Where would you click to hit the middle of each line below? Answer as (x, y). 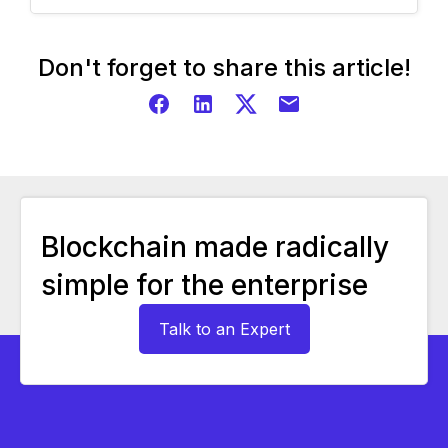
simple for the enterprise (204, 284)
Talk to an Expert (224, 328)
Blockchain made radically (215, 246)
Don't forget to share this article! (224, 67)
